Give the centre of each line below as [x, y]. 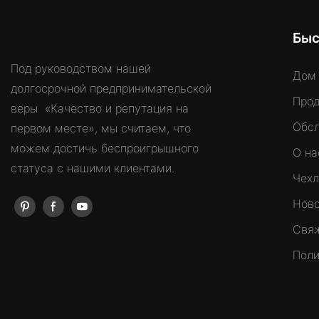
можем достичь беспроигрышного [105, 148]
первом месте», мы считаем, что [101, 128]
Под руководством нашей [81, 68]
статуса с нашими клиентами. [93, 168]
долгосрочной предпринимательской [111, 88]
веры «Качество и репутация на [100, 108]
